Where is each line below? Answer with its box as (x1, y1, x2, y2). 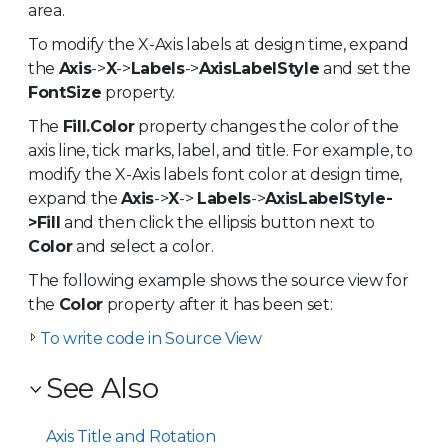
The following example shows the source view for (28, 270, 409, 290)
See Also (46, 370, 159, 405)
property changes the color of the (134, 116, 399, 136)
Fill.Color (62, 116, 135, 136)
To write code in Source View (40, 328, 262, 348)
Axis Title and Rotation (46, 426, 216, 446)
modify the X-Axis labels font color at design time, (28, 164, 402, 184)
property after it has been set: (102, 294, 333, 314)
